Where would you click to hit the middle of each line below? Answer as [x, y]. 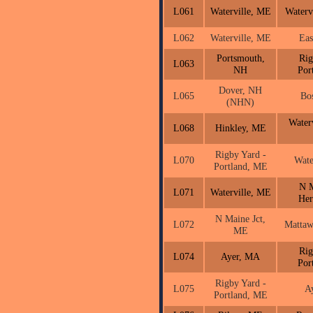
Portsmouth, [240, 58]
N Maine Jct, [240, 219]
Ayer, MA [240, 256]
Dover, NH [240, 90]
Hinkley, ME [240, 128]
